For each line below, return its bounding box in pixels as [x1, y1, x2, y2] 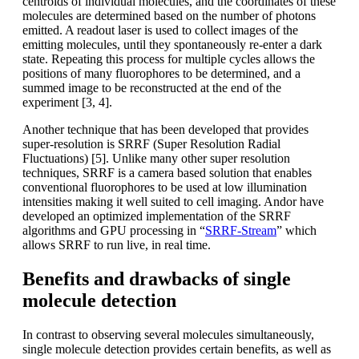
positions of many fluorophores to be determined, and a [22, 67, 301, 81]
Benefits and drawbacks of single [22, 268, 291, 290]
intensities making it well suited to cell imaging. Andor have [22, 195, 324, 209]
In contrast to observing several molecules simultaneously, [22, 328, 314, 342]
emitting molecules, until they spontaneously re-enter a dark [22, 38, 322, 52]
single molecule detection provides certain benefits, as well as [22, 342, 331, 357]
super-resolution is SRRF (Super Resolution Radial [22, 137, 280, 151]
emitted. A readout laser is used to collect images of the [22, 23, 298, 38]
